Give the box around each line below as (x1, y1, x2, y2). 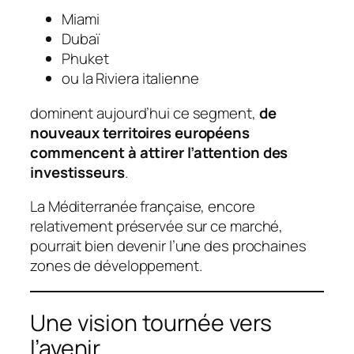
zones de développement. (30, 255, 202, 277)
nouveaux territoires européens (30, 122, 250, 143)
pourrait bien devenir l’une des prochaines (30, 235, 307, 257)
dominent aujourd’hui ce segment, (30, 102, 259, 123)
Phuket (62, 48, 109, 70)
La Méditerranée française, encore (30, 196, 255, 217)
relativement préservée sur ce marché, (30, 216, 284, 237)
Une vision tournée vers (30, 307, 272, 339)
